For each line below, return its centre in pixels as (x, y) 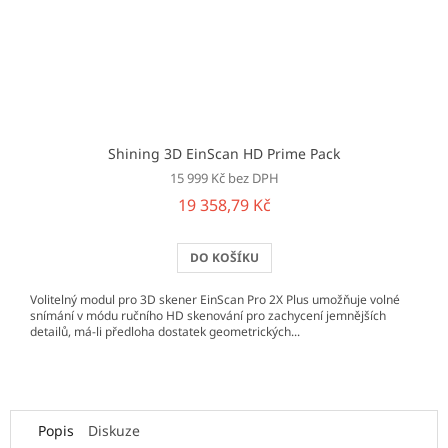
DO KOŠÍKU (224, 257)
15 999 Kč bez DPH (224, 177)
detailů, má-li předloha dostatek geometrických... (165, 331)
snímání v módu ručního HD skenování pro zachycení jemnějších (208, 315)
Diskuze (114, 430)
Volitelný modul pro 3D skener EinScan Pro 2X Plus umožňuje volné (215, 299)
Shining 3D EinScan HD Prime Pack (224, 153)
